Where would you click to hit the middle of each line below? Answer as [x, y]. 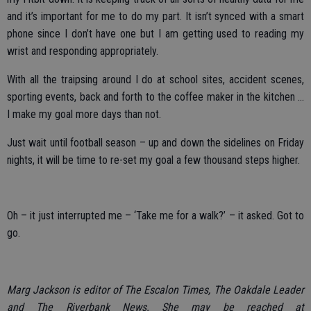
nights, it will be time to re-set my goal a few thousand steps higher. [153, 160]
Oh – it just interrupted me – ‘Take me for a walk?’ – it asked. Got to [155, 216]
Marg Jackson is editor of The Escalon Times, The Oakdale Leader [155, 290]
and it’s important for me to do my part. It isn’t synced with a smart [155, 16]
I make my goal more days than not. [84, 114]
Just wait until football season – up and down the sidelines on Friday [155, 143]
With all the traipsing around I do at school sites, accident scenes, [155, 79]
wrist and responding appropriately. [83, 51]
